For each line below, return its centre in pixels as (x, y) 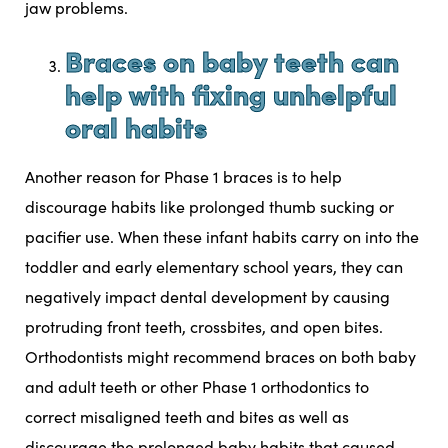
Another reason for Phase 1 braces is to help (183, 177)
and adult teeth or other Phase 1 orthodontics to (197, 387)
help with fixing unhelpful (231, 93)
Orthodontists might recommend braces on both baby (220, 357)
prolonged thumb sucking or (291, 207)
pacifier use (67, 237)
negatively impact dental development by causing (207, 297)
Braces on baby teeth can (232, 60)
